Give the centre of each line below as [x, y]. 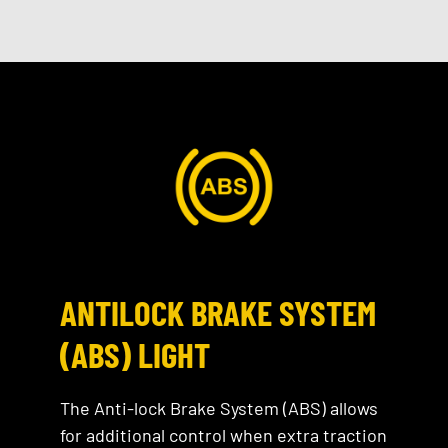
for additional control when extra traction [223, 435]
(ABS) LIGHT [135, 354]
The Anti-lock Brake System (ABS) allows [219, 408]
